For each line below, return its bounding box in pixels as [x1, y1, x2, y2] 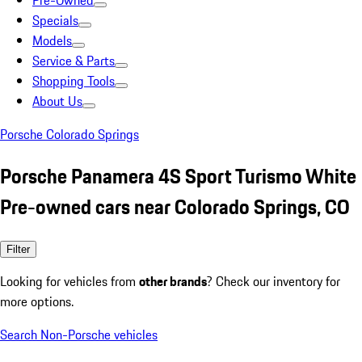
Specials [32, 11, 78, 30]
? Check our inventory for [207, 271, 340, 291]
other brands [139, 271, 207, 291]
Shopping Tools [32, 71, 115, 90]
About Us [32, 91, 82, 111]
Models [32, 31, 72, 50]
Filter [6, 242, 30, 255]
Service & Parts [32, 51, 115, 70]
